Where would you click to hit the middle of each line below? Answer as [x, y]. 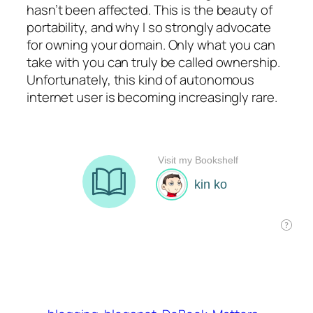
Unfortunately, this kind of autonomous [141, 79]
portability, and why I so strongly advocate [149, 27]
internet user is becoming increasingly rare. [152, 97]
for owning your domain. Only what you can [151, 44]
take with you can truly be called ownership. [153, 62]
